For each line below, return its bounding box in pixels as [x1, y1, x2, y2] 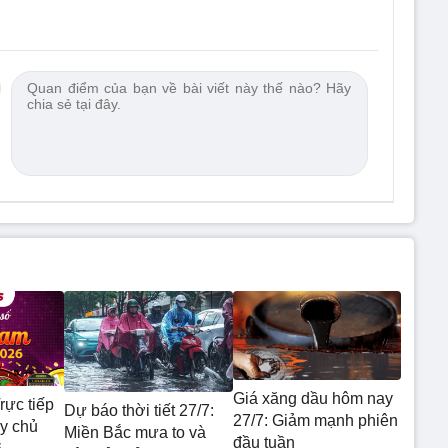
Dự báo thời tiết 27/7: [64, 402, 214, 420]
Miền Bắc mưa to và [64, 424, 206, 442]
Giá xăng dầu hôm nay [232, 389, 393, 407]
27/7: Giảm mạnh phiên [232, 411, 398, 429]
